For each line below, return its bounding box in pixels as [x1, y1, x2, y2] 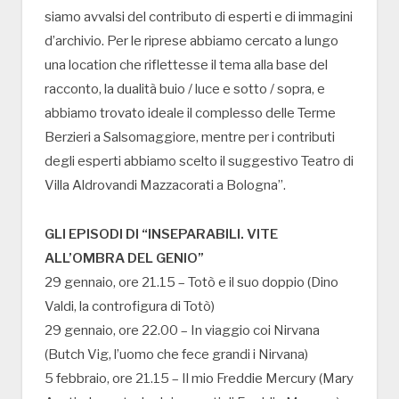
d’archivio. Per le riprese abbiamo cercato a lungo [45, 33, 338, 50]
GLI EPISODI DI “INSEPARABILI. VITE [45, 226, 278, 243]
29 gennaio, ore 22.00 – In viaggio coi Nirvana [45, 322, 320, 339]
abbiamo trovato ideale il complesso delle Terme [45, 105, 336, 122]
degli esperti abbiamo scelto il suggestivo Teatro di [45, 153, 354, 170]
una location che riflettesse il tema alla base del [45, 57, 328, 74]
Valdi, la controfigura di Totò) [45, 298, 215, 315]
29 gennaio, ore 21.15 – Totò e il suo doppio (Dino [45, 274, 338, 291]
